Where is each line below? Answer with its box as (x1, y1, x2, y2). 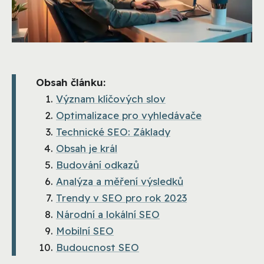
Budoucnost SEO (56, 240, 139, 253)
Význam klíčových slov (56, 92, 166, 105)
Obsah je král (56, 141, 117, 154)
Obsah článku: (36, 75, 105, 88)
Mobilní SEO (56, 224, 114, 237)
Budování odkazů (56, 158, 139, 171)
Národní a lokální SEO (56, 207, 160, 220)
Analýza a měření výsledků (56, 174, 183, 187)
